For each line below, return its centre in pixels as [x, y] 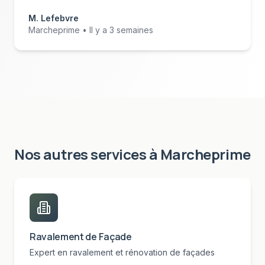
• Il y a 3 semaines [117, 30]
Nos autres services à [87, 154]
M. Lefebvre [54, 18]
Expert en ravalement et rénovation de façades [122, 252]
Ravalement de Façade [81, 237]
